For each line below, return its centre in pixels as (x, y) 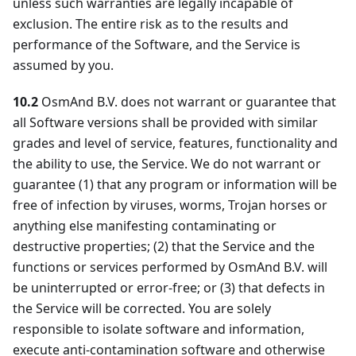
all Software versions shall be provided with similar (165, 123)
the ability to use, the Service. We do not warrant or (167, 164)
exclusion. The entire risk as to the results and (151, 24)
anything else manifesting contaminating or (145, 226)
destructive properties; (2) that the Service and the (164, 247)
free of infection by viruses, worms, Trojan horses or (170, 205)
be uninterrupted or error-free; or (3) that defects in (169, 288)
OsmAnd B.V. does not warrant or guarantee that (187, 102)
